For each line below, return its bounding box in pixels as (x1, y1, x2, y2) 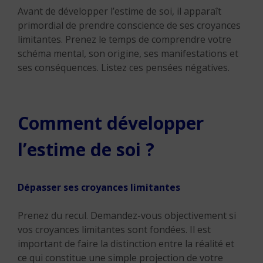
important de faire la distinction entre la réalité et (18, 237, 234, 250)
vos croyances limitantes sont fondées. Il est (18, 223, 211, 236)
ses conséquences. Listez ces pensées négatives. (18, 61, 230, 74)
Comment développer (18, 111, 204, 135)
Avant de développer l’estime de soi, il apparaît (18, 5, 221, 18)
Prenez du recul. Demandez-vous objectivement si (18, 209, 236, 222)
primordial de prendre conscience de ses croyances (18, 19, 241, 32)
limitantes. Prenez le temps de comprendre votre (18, 33, 231, 46)
